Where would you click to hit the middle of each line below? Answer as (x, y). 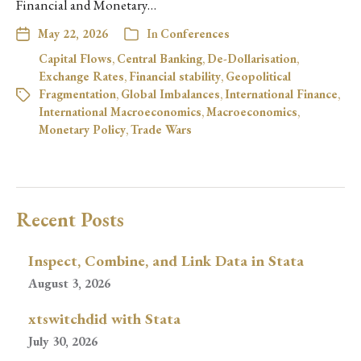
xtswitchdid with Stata (104, 319)
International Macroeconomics (120, 112)
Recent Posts (70, 220)
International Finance (281, 94)
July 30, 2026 (63, 341)
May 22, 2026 (73, 33)
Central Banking (160, 58)
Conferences (195, 33)
